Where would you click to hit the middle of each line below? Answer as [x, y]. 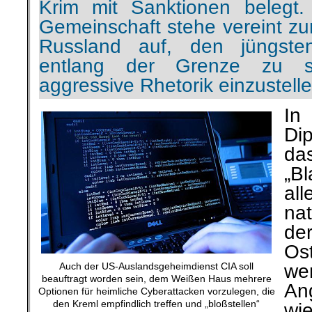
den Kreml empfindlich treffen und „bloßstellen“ [156, 303]
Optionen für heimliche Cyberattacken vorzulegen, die [156, 291]
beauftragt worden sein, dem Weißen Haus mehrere [156, 278]
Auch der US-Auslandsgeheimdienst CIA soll [156, 266]
